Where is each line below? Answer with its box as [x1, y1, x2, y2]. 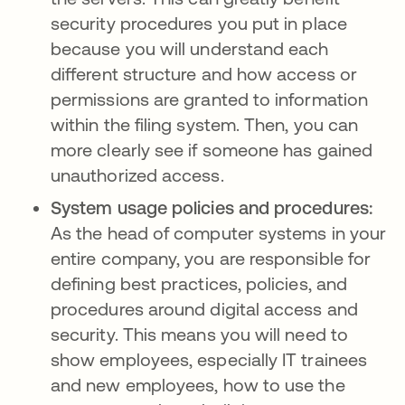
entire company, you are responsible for [51, 248, 372, 268]
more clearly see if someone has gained [51, 139, 373, 160]
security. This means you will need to [51, 324, 348, 344]
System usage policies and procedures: [51, 197, 372, 218]
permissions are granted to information [51, 89, 369, 109]
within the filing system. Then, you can [51, 114, 359, 135]
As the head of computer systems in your [51, 222, 387, 243]
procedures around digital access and [51, 298, 358, 319]
